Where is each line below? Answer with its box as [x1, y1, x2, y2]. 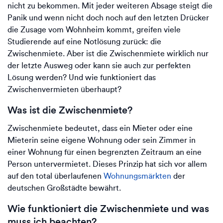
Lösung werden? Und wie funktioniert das [7, 73, 156, 82]
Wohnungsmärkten [104, 171, 171, 181]
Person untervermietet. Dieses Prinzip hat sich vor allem [7, 159, 207, 169]
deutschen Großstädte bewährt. [7, 183, 121, 193]
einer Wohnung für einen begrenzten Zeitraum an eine [7, 147, 202, 157]
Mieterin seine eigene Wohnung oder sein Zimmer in [7, 135, 196, 145]
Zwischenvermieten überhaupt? [7, 85, 121, 94]
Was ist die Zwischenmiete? [7, 104, 132, 116]
